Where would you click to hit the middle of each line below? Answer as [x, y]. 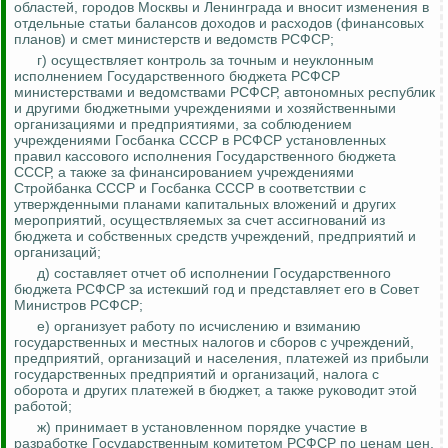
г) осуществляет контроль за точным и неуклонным [205, 60]
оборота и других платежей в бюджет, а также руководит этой [215, 390]
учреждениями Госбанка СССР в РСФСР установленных [200, 140]
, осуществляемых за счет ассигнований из [243, 220]
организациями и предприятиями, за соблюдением [183, 124]
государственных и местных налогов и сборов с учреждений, [214, 342]
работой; [43, 406]
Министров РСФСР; [78, 305]
